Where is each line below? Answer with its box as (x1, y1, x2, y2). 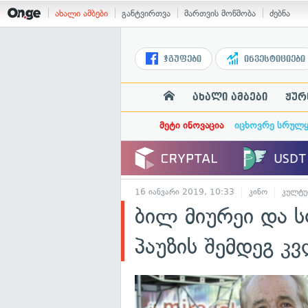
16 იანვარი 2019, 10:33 (135, 187, 234, 197)
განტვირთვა (122, 8, 170, 19)
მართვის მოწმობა (184, 8, 256, 19)
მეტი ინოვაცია (159, 120, 223, 131)
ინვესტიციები (241, 54, 305, 64)
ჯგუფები (161, 54, 201, 64)
